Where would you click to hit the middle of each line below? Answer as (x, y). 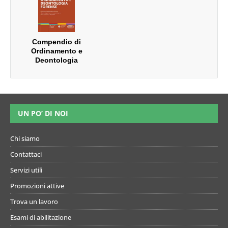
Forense (56, 69)
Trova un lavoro (34, 202)
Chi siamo (25, 139)
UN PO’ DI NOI (43, 113)
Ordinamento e (56, 51)
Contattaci (26, 154)
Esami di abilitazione (41, 218)
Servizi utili (26, 170)
